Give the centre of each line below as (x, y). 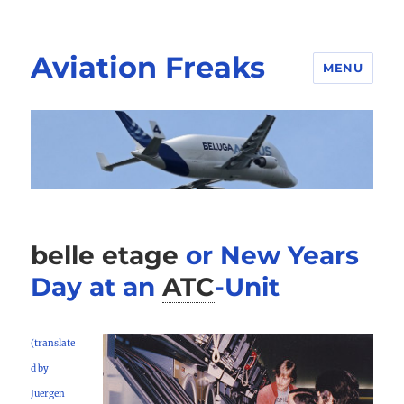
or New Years (273, 256)
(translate (53, 344)
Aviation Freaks (148, 67)
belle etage (105, 256)
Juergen (48, 394)
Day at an (93, 287)
